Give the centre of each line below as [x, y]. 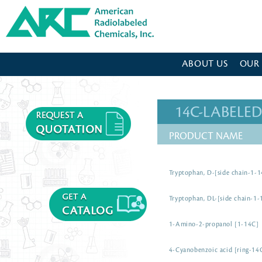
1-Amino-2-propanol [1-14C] [214, 225]
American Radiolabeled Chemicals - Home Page [57, 9]
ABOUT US [205, 64]
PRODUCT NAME [206, 136]
